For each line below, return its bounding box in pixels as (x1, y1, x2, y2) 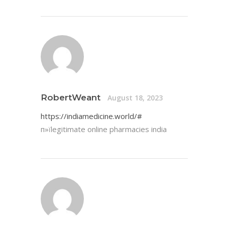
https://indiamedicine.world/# (41, 111, 142, 122)
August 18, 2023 (107, 92, 163, 102)
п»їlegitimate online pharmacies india (41, 124, 167, 135)
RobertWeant (41, 92, 100, 103)
